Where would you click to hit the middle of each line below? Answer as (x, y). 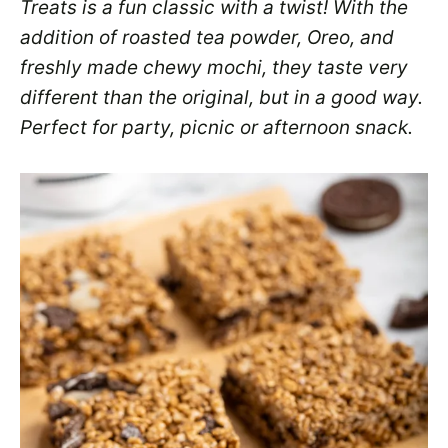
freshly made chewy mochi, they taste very (214, 67)
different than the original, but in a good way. (221, 97)
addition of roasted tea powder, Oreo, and (207, 37)
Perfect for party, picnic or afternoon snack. (219, 127)
